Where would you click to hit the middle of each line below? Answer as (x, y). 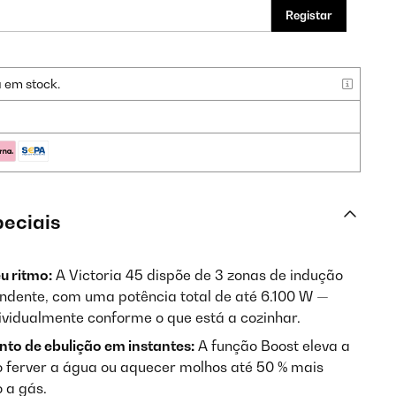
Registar (309, 15)
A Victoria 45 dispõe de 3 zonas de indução (198, 275)
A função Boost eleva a (272, 346)
